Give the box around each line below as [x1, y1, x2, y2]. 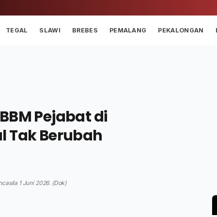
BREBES [72, 26, 98, 34]
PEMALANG [109, 26, 147, 34]
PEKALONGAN [158, 26, 204, 34]
